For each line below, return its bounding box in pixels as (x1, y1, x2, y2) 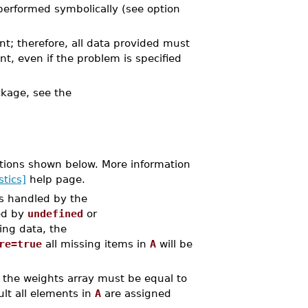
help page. (25, 173, 85, 185)
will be (155, 238, 192, 250)
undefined (27, 208, 83, 219)
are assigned (100, 287, 171, 299)
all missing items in (41, 238, 150, 250)
